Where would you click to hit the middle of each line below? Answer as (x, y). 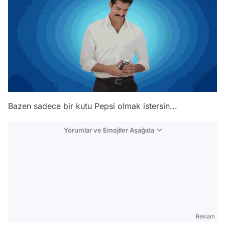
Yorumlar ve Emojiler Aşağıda (109, 130)
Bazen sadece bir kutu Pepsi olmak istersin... (93, 106)
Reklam (205, 216)
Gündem (201, 210)
